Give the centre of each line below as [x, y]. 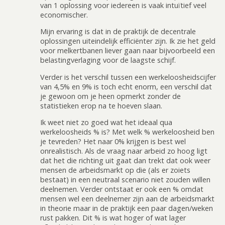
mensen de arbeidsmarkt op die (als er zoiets [115, 170]
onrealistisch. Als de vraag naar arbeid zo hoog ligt [124, 151]
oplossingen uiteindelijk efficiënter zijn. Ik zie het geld [128, 41]
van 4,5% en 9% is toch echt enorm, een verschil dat [126, 86]
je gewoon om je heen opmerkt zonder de [110, 96]
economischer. [64, 15]
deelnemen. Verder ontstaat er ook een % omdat [122, 189]
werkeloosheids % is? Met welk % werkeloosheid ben [127, 132]
